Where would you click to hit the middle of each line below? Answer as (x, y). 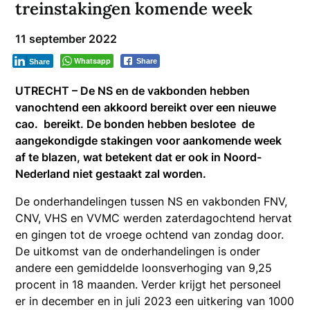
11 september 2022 (66, 38)
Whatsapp (93, 60)
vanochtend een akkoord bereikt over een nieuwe (146, 107)
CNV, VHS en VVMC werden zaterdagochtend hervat (154, 218)
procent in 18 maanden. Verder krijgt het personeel (148, 284)
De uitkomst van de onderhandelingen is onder (138, 251)
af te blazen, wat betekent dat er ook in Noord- (139, 157)
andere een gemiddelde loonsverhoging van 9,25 (144, 267)
